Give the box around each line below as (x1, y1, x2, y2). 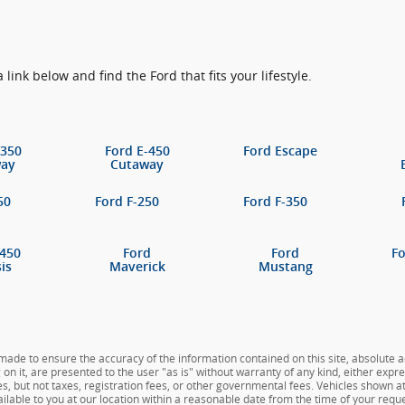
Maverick (108, 259, 165, 275)
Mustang (258, 259, 313, 275)
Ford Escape (242, 143, 317, 158)
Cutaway (110, 156, 165, 172)
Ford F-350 (242, 194, 307, 210)
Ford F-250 (94, 194, 159, 210)
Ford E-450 (104, 143, 170, 158)
